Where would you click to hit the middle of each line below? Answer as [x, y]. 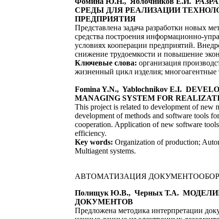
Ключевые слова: [106, 63]
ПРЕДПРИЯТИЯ [105, 19]
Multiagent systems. [105, 151]
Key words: [94, 142]
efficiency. [91, 133]
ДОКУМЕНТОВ [104, 202]
